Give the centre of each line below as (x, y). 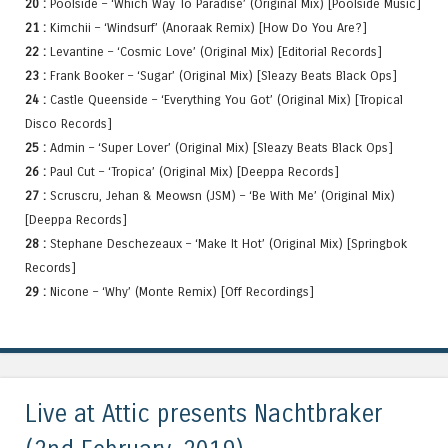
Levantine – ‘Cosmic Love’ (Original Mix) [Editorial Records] (216, 51)
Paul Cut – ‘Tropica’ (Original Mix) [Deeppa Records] (194, 171)
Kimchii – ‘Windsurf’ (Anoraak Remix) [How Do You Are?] (208, 27)
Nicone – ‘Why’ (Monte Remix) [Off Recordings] (182, 291)
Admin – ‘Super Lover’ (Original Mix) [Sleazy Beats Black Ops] (221, 147)
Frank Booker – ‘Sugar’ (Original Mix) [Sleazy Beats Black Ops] (223, 75)
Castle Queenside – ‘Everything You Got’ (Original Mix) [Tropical (226, 99)
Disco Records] (68, 123)
